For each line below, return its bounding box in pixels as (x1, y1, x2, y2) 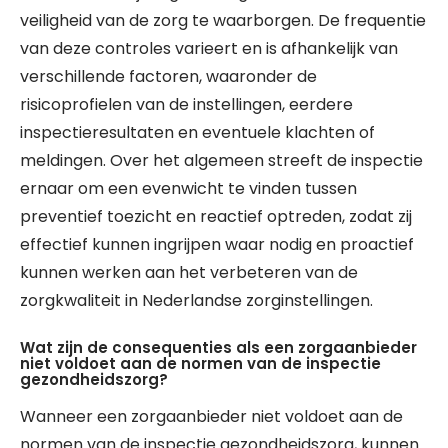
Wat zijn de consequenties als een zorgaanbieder (20, 337, 417, 358)
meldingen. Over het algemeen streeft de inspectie (20, 149, 423, 172)
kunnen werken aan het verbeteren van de (20, 261, 358, 284)
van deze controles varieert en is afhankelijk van (20, 37, 398, 60)
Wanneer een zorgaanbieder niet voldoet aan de (20, 405, 403, 428)
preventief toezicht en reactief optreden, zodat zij (20, 205, 412, 228)
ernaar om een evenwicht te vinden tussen (20, 177, 357, 200)
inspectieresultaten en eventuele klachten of (20, 121, 375, 144)
